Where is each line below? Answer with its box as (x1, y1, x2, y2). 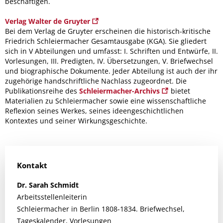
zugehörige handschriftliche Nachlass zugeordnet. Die (5, 76, 187, 86)
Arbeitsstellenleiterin (17, 192, 87, 202)
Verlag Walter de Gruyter (5, 16, 92, 26)
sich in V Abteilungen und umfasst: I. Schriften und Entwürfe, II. (5, 46, 218, 56)
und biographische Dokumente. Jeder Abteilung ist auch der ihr (5, 66, 218, 76)
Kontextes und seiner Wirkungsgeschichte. (5, 115, 147, 125)
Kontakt (17, 160, 47, 170)
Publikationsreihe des (5, 86, 79, 96)
